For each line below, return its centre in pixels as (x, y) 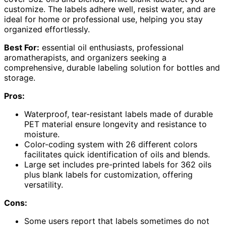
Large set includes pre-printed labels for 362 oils (118, 164)
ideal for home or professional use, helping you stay (103, 19)
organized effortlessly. (47, 29)
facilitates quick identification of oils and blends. (117, 154)
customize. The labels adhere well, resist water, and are (110, 9)
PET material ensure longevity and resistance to (116, 124)
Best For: (22, 47)
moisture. (42, 134)
